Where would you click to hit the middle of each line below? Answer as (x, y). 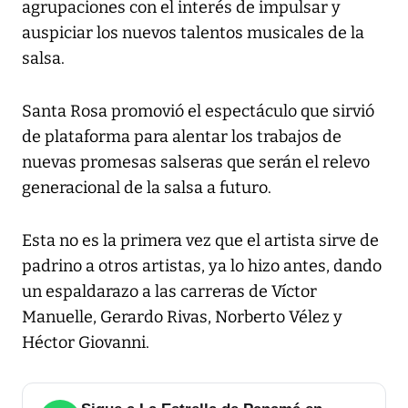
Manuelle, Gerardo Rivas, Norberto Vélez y (182, 317)
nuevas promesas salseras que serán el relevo (196, 163)
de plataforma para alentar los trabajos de (182, 137)
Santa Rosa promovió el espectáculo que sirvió (198, 112)
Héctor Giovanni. (86, 343)
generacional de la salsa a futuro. (147, 188)
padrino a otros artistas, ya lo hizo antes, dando (202, 266)
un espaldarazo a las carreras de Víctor (169, 292)
